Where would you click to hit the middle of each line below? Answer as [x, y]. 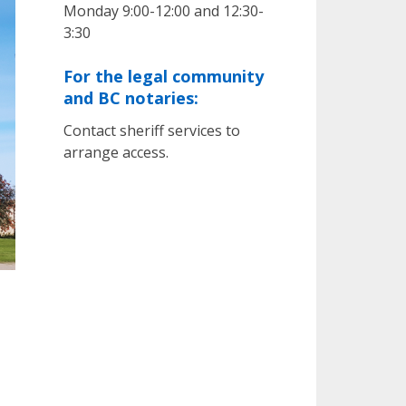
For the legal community [163, 76]
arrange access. [116, 152]
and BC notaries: [130, 98]
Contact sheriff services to [151, 130]
